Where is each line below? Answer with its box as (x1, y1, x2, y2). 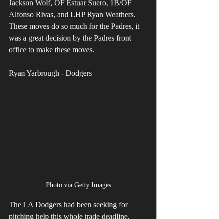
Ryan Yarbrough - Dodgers (9, 68, 92, 77)
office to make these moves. (9, 45, 94, 54)
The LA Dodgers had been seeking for (9, 200, 130, 209)
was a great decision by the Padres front (9, 33, 133, 42)
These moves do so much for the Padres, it (9, 22, 141, 30)
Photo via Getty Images (45, 181, 111, 189)
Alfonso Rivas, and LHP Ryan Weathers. (9, 10, 137, 19)
